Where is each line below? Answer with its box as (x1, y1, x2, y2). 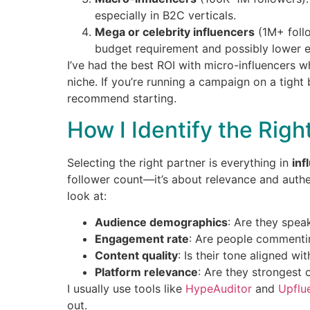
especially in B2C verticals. (95, 8, 236, 23)
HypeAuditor (185, 281, 252, 295)
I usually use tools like (67, 281, 185, 295)
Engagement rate (95, 231, 189, 246)
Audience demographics (95, 215, 228, 229)
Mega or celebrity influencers (95, 25, 255, 39)
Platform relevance (95, 264, 198, 279)
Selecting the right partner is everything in (67, 155, 292, 170)
